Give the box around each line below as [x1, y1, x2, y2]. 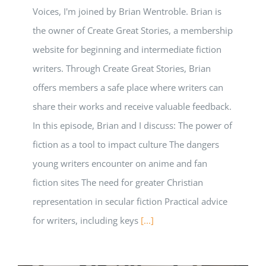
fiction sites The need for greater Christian [33, 176, 203, 189]
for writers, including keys [33, 214, 141, 227]
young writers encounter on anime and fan [33, 157, 207, 170]
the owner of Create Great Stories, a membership [33, 24, 233, 37]
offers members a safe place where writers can [33, 81, 223, 94]
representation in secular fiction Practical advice [33, 195, 227, 208]
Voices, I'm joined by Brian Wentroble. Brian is [33, 5, 221, 18]
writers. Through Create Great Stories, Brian [33, 62, 211, 75]
